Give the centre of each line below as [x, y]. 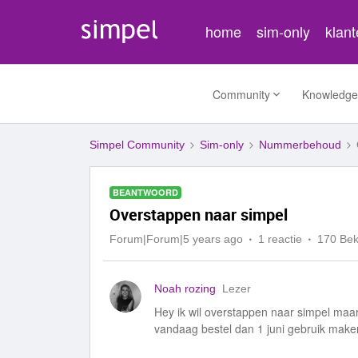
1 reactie [280, 239]
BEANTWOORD [145, 192]
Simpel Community [137, 145]
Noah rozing [185, 288]
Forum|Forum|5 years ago [176, 239]
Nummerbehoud [300, 145]
